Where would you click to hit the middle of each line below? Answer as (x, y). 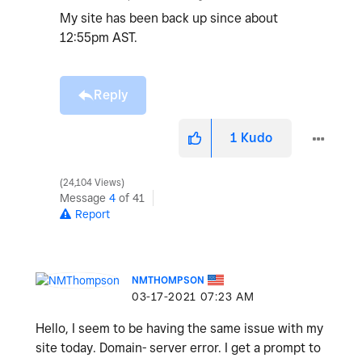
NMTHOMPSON (168, 280)
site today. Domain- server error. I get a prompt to (178, 348)
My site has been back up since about (169, 18)
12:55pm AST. (99, 38)
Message (84, 198)
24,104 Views (92, 183)
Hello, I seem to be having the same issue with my (179, 328)
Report (93, 214)
